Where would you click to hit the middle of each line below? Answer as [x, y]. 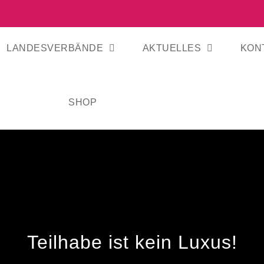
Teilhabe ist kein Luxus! [132, 242]
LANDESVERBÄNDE [55, 48]
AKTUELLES [172, 48]
